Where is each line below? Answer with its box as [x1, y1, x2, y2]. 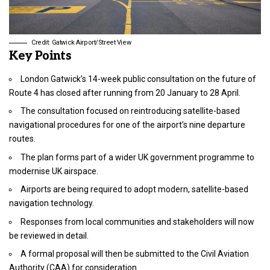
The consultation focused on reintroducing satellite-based [20, 106, 240, 116]
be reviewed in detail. [9, 230, 89, 240]
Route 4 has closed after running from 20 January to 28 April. [9, 87, 240, 98]
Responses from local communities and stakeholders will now [20, 216, 254, 227]
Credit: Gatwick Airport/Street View [31, 39, 131, 47]
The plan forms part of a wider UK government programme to [20, 152, 254, 162]
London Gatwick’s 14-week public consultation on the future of [20, 74, 256, 84]
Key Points [9, 49, 71, 64]
